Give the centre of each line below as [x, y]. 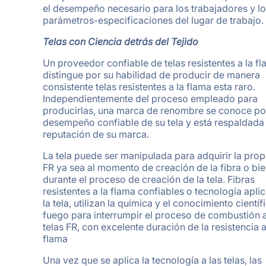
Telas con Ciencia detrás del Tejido [121, 41]
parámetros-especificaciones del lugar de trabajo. [153, 20]
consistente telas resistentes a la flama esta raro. [149, 86]
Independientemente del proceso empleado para [150, 98]
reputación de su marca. [96, 134]
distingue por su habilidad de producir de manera [151, 75]
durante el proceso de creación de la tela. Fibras [149, 179]
